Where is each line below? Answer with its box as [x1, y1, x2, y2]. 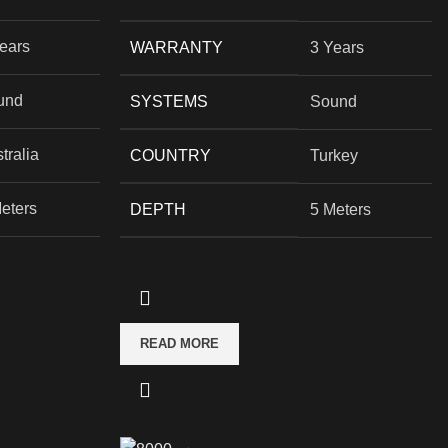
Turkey [310, 147, 359, 165]
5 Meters [310, 201, 372, 219]
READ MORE [140, 336, 220, 352]
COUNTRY [130, 147, 212, 165]
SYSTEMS [130, 93, 209, 111]
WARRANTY [130, 39, 224, 57]
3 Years [310, 39, 365, 57]
